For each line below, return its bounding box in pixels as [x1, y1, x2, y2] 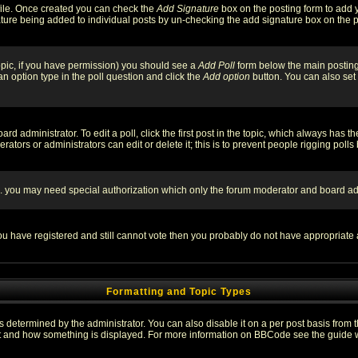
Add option [203, 71, 250, 82]
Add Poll [198, 60, 235, 71]
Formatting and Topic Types [106, 286, 252, 297]
